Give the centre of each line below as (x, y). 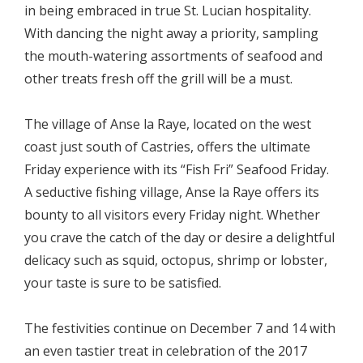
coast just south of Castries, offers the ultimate (167, 147)
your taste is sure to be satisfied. (123, 283)
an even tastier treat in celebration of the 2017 (166, 351)
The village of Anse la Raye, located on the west (168, 124)
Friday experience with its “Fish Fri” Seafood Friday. (177, 169)
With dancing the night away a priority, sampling (171, 33)
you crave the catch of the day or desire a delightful (179, 237)
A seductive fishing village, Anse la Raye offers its (172, 192)
